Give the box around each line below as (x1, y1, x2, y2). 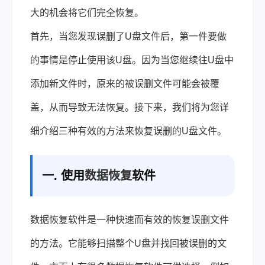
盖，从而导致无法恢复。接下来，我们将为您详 (30, 102, 229, 112)
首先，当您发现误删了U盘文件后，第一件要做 (30, 31, 227, 41)
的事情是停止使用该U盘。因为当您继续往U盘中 (30, 55, 234, 65)
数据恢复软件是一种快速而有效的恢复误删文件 (30, 215, 229, 225)
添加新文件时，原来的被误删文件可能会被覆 (30, 79, 219, 89)
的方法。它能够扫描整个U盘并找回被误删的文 (30, 238, 227, 248)
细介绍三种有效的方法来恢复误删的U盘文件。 (30, 126, 227, 136)
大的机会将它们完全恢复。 (30, 8, 144, 18)
